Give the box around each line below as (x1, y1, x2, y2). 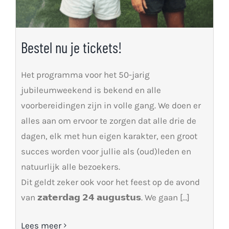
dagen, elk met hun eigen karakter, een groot (20, 131, 197, 142)
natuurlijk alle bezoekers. (20, 162, 120, 172)
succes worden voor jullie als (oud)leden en (20, 146, 191, 157)
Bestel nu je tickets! (20, 38, 122, 57)
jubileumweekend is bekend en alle (20, 85, 161, 96)
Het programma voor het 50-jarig (20, 70, 150, 80)
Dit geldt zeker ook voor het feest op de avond (20, 177, 200, 188)
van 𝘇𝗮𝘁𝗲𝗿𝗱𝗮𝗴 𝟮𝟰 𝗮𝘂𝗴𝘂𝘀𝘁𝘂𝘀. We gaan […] (20, 192, 190, 203)
